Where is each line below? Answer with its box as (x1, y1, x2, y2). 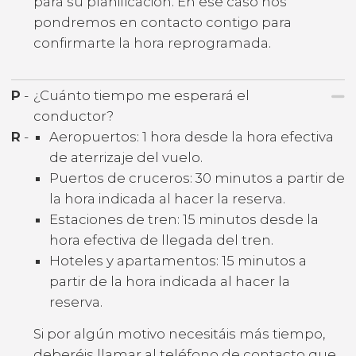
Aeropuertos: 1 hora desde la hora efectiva (49, 128, 334, 145)
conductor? (33, 107, 114, 124)
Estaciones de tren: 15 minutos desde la (49, 211, 319, 227)
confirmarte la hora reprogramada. (33, 35, 271, 52)
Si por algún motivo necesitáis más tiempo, (33, 325, 325, 342)
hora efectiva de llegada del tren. (49, 231, 273, 248)
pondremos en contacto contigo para (33, 14, 292, 31)
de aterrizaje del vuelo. (49, 149, 203, 165)
